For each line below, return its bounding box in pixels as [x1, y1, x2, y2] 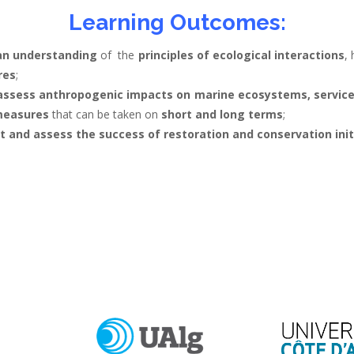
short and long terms [161, 106, 283, 122]
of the [96, 47, 138, 62]
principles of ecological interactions [137, 47, 345, 62]
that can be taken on [49, 106, 161, 122]
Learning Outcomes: [68, 9, 286, 36]
